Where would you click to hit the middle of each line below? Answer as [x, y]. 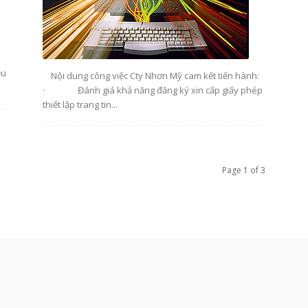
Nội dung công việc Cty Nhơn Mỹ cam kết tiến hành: [151, 76]
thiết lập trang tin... [80, 104]
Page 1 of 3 [244, 170]
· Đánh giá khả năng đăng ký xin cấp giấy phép [153, 90]
